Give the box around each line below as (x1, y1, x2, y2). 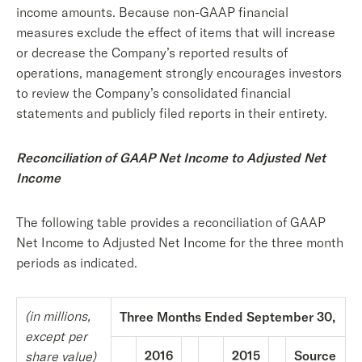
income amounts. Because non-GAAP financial (16, 4, 288, 20)
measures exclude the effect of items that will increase (16, 24, 335, 40)
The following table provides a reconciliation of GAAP (16, 214, 326, 230)
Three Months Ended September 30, (120, 309, 335, 325)
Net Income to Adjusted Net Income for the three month (16, 234, 343, 250)
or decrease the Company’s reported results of (16, 44, 288, 61)
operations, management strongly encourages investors (16, 65, 342, 81)
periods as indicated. (16, 255, 137, 271)
